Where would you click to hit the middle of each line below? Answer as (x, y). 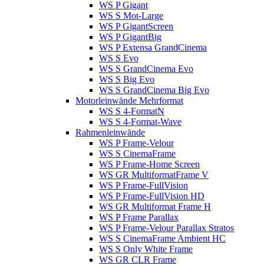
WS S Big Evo (127, 79)
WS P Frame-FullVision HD (152, 196)
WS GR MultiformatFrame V (154, 175)
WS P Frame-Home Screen (149, 164)
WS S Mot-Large (131, 16)
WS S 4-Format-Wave (140, 122)
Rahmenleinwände (110, 132)
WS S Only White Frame (146, 249)
